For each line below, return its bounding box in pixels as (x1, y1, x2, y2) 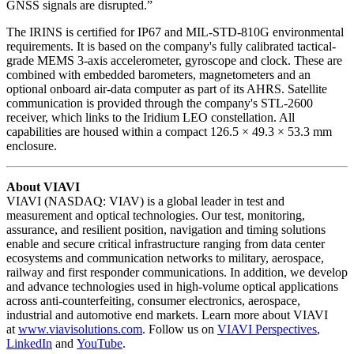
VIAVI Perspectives (217, 322, 317, 336)
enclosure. (6, 138, 60, 153)
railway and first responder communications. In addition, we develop (6, 265, 348, 279)
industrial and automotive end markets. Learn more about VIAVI (6, 307, 328, 322)
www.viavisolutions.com (18, 322, 142, 336)
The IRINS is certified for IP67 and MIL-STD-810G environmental (6, 24, 344, 39)
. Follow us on (142, 322, 217, 336)
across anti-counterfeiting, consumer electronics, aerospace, (6, 293, 300, 307)
